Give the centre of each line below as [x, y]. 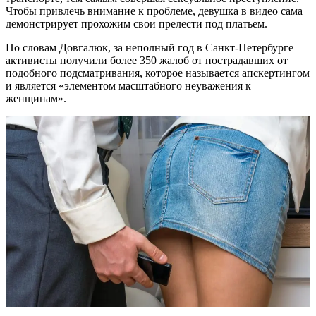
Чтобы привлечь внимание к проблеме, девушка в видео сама [154, 11]
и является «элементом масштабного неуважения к [128, 85]
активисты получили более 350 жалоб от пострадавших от [147, 60]
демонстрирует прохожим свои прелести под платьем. [136, 23]
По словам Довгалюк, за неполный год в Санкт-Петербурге [150, 47]
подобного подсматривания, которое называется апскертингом [158, 73]
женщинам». [36, 98]
